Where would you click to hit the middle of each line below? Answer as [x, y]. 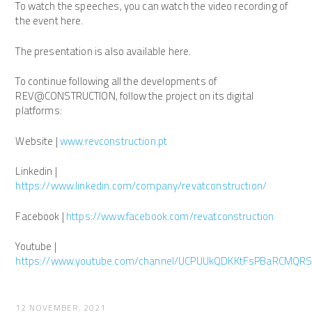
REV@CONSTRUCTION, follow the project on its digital [135, 96]
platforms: [39, 111]
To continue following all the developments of [116, 81]
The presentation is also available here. [103, 51]
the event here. [49, 21]
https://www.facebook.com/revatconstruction [170, 216]
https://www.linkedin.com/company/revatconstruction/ [141, 186]
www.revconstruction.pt [114, 141]
